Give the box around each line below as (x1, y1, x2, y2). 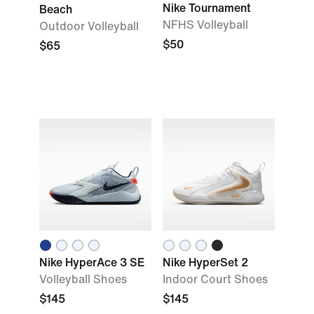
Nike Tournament (163, 2, 251, 14)
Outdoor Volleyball (39, 20, 139, 32)
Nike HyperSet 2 (163, 257, 248, 268)
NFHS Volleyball (163, 19, 248, 31)
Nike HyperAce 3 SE (39, 257, 144, 268)
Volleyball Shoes (39, 273, 127, 285)
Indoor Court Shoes (163, 273, 268, 285)
